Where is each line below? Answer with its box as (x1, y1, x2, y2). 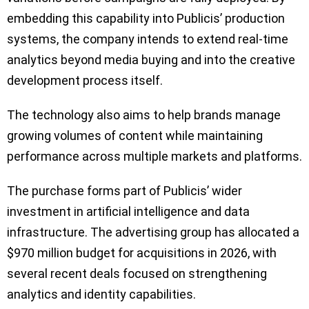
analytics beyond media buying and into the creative (7, 52, 295, 68)
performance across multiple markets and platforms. (7, 149, 302, 164)
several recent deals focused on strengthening (7, 266, 267, 281)
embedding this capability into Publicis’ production (7, 11, 285, 26)
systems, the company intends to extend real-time (7, 32, 288, 47)
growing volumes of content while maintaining (7, 128, 263, 143)
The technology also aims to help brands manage (7, 108, 281, 123)
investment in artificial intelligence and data (7, 204, 250, 219)
